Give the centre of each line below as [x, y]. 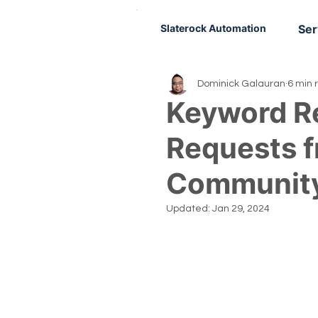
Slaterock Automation [213, 28]
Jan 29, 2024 [241, 209]
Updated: [189, 209]
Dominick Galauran [241, 83]
